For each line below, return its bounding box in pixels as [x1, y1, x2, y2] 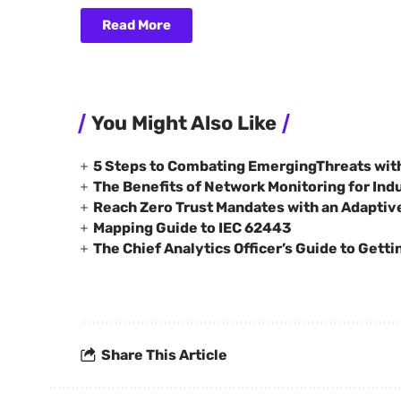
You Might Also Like [91, 110, 277, 135]
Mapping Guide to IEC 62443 [92, 218, 292, 236]
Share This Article [101, 346, 228, 363]
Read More [102, 16, 172, 33]
